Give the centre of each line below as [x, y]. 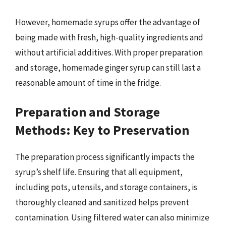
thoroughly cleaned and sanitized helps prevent [102, 202]
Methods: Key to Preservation [102, 130]
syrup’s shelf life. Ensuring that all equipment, [99, 172]
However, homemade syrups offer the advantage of [108, 22]
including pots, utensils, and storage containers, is [106, 187]
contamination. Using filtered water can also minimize [112, 217]
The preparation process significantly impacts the [105, 157]
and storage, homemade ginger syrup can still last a [108, 67]
